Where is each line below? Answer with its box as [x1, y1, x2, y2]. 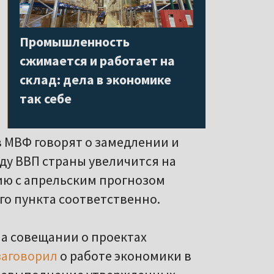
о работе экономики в [57, 247, 191, 265]
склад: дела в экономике [20, 70, 171, 88]
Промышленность [20, 32, 130, 50]
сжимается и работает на [20, 51, 175, 69]
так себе [20, 89, 72, 107]
